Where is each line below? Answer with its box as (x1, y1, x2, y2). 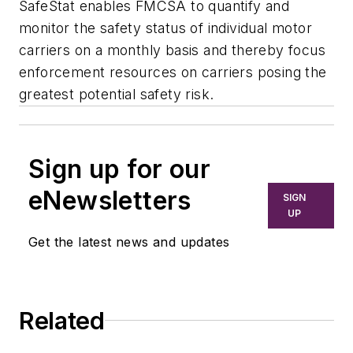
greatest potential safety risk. (19, 85, 214, 102)
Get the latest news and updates (28, 233, 230, 250)
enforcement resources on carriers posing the (19, 63, 327, 80)
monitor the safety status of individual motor (19, 19, 312, 36)
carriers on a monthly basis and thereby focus (19, 41, 325, 58)
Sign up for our (28, 153, 210, 184)
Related (19, 306, 105, 335)
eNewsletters (28, 184, 191, 216)
